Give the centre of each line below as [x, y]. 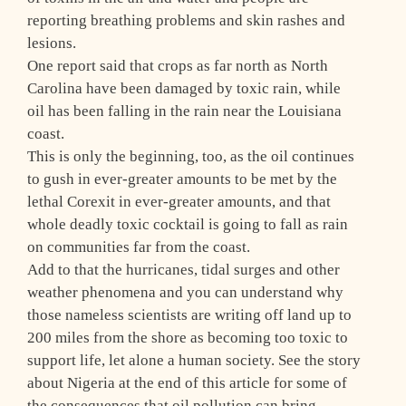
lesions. [52, 43]
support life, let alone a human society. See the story [194, 361]
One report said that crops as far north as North [178, 66]
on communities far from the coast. [139, 247]
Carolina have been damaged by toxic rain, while [184, 89]
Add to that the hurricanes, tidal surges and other [184, 270]
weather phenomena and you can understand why [185, 293]
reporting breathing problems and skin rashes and [186, 21]
